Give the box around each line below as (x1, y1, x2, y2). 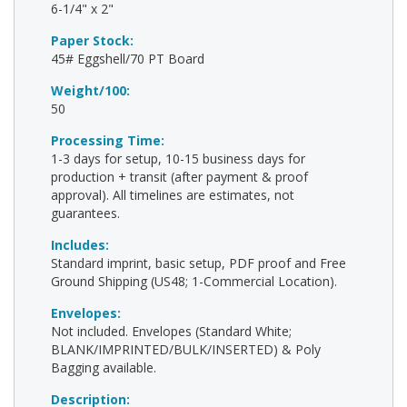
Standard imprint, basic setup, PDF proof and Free (51, 254, 346, 272)
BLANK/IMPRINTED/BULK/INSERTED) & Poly (51, 341, 321, 358)
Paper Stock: (51, 32, 137, 49)
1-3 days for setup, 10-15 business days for (51, 150, 305, 167)
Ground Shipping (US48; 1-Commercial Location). (51, 273, 337, 290)
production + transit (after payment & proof (51, 168, 308, 185)
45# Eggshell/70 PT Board (51, 50, 204, 67)
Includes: (51, 236, 113, 253)
